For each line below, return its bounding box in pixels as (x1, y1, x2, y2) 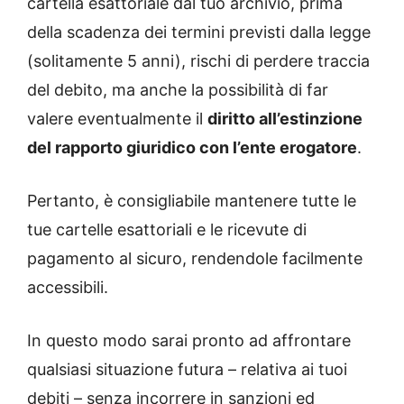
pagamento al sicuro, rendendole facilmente (27, 248, 363, 268)
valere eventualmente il (27, 108, 207, 128)
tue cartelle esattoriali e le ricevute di (27, 219, 307, 239)
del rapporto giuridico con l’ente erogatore (27, 137, 357, 157)
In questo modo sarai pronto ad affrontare (27, 330, 351, 350)
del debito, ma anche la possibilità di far (27, 79, 328, 99)
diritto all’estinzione (207, 108, 363, 128)
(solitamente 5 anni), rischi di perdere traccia (27, 50, 370, 70)
